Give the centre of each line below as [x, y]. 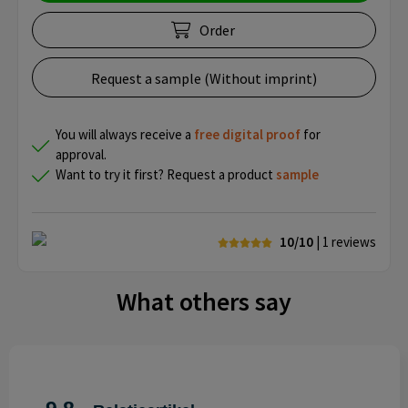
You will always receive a [125, 135]
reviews [354, 242]
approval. [81, 155]
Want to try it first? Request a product [166, 175]
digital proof [261, 135]
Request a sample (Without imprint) [204, 79]
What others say [204, 302]
